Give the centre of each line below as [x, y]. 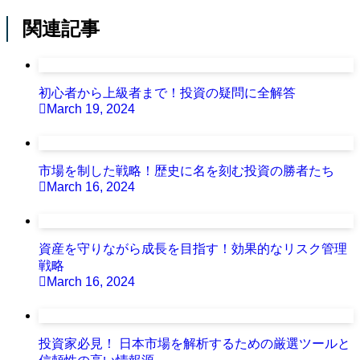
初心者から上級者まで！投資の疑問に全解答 [167, 92]
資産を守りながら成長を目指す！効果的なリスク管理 [193, 248]
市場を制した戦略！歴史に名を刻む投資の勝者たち [186, 170]
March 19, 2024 [91, 108]
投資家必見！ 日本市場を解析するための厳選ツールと [194, 343]
